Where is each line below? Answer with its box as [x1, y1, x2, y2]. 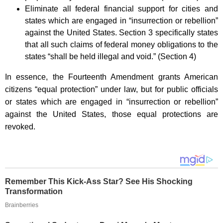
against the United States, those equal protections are [5, 110, 218, 118]
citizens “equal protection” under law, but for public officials [5, 85, 218, 94]
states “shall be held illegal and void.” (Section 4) [25, 52, 196, 61]
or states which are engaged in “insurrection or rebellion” [5, 97, 218, 106]
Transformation [5, 187, 63, 196]
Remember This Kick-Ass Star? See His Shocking [5, 177, 193, 186]
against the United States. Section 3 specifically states [25, 28, 218, 37]
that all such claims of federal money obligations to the [25, 40, 218, 49]
